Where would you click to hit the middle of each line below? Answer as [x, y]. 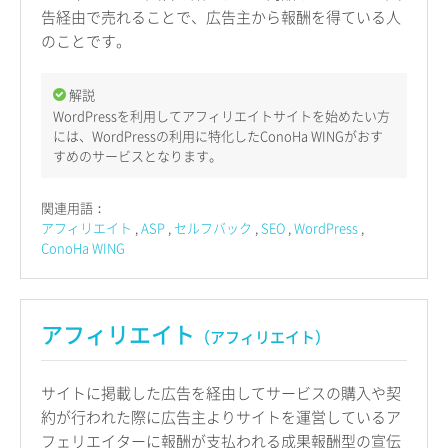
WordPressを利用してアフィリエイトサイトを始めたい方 [221, 115]
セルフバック [213, 227]
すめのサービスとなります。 [137, 155]
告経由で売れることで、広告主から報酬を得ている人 [221, 17]
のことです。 [86, 41]
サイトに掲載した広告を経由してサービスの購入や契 [221, 392]
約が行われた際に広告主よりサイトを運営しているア [221, 416]
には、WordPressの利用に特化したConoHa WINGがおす [218, 135]
